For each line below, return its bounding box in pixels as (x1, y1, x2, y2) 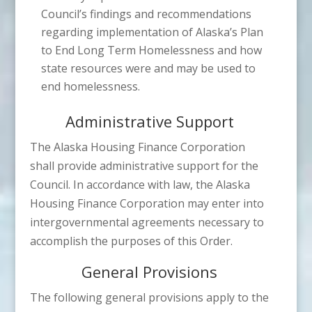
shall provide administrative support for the (29, 157, 258, 173)
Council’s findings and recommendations (40, 6, 251, 22)
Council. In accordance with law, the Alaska (29, 176, 250, 192)
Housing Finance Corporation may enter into (29, 195, 264, 211)
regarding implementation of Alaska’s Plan (40, 24, 263, 40)
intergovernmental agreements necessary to (29, 214, 264, 230)
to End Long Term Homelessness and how (40, 42, 262, 58)
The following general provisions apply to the (29, 289, 269, 305)
